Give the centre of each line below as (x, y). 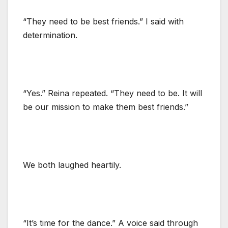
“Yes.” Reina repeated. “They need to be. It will (112, 93)
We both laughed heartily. (72, 165)
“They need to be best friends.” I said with (103, 21)
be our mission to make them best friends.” (106, 107)
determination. (50, 35)
